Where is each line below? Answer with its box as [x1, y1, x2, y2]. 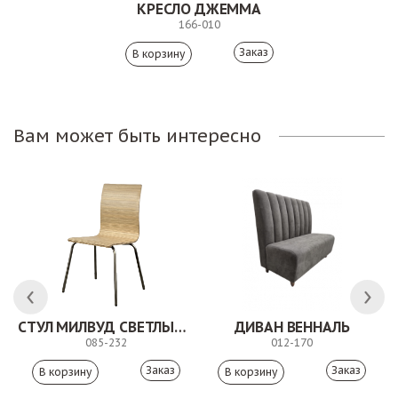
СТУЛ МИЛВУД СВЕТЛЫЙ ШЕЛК [174, 318, 187, 337]
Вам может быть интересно [13, 124, 261, 148]
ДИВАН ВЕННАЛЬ [234, 318, 350, 337]
